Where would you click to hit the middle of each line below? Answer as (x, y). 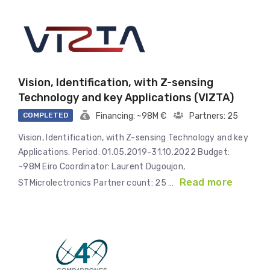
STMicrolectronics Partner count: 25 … (97, 183)
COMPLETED (46, 115)
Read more (206, 183)
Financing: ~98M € (131, 116)
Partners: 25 (214, 116)
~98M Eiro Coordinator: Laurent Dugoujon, (102, 167)
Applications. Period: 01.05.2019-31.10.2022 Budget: (124, 152)
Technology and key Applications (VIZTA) (126, 98)
